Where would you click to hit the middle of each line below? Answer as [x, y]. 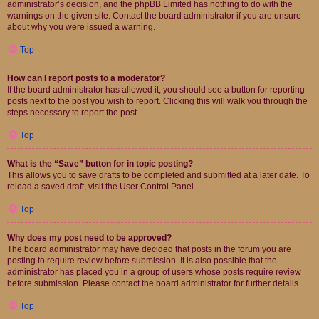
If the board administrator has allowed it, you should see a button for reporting [156, 90]
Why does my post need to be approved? [89, 238]
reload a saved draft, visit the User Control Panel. [101, 187]
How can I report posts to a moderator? [86, 78]
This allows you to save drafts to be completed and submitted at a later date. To [158, 175]
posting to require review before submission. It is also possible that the [142, 261]
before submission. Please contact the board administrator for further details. [154, 283]
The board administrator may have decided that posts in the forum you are [149, 249]
